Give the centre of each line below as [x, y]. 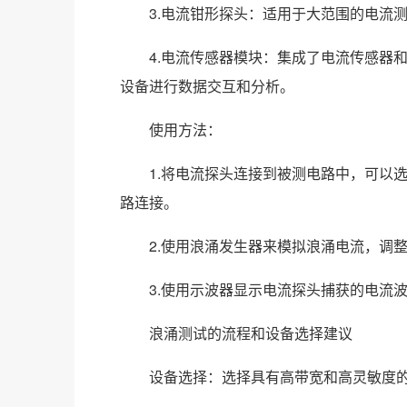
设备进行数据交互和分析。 [207, 86]
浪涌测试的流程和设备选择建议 [236, 333]
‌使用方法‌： [171, 129]
